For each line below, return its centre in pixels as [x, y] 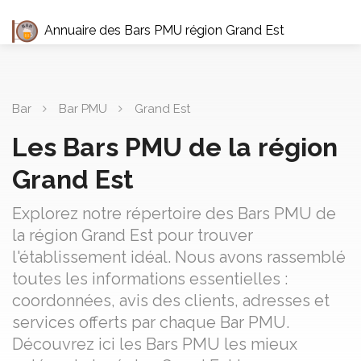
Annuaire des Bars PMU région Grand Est [164, 31]
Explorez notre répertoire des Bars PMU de [174, 214]
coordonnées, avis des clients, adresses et [171, 301]
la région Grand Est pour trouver [133, 235]
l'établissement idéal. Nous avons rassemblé [179, 257]
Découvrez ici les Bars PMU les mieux [155, 344]
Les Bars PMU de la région [175, 147]
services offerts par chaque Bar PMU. [151, 322]
